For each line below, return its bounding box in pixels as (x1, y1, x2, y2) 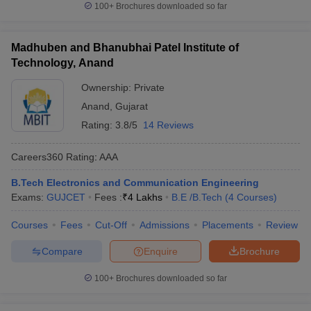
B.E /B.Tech (171, 192, 222, 203)
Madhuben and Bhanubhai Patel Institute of (11, 42, 239, 53)
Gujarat (115, 101, 148, 112)
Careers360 (11, 151, 63, 162)
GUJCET (47, 192, 85, 203)
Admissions (140, 219, 190, 230)
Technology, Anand (11, 57, 114, 69)
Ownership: (81, 82, 134, 93)
